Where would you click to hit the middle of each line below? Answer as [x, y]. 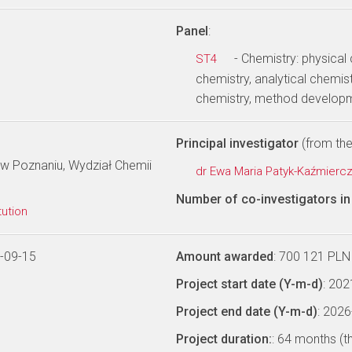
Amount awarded [225, 257]
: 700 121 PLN [312, 257]
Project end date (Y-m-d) [247, 312]
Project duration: [224, 339]
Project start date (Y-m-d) [249, 284]
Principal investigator [237, 143]
